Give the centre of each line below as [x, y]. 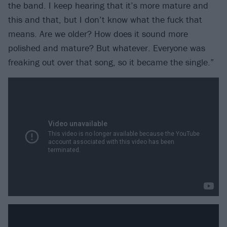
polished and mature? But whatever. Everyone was [107, 48]
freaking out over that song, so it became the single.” [111, 62]
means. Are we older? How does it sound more [98, 33]
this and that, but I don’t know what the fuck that [105, 19]
